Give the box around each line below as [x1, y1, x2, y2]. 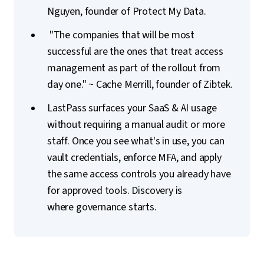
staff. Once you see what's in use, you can [47, 134, 225, 148]
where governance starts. [47, 200, 157, 214]
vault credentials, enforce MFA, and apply [47, 150, 222, 165]
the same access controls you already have [47, 167, 231, 181]
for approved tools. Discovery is [47, 183, 183, 198]
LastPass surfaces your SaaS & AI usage [47, 101, 217, 115]
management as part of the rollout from [47, 61, 221, 75]
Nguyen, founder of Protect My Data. [47, 4, 209, 19]
